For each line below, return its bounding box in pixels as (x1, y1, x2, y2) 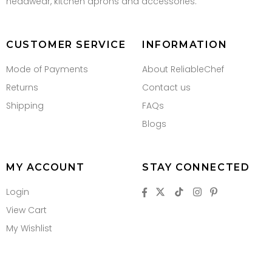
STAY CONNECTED (142, 161, 250, 174)
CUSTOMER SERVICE (6, 39, 126, 51)
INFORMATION (142, 39, 228, 51)
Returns (6, 81, 38, 94)
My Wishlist (6, 222, 52, 235)
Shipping (6, 100, 44, 112)
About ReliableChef (142, 63, 224, 76)
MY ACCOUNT (6, 161, 85, 174)
